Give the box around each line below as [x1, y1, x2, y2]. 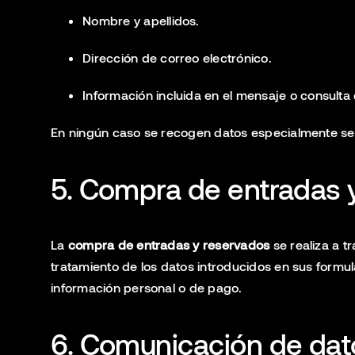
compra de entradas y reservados [67, 237, 270, 252]
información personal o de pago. [51, 280, 242, 295]
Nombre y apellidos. [82, 13, 200, 28]
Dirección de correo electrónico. [82, 50, 272, 65]
